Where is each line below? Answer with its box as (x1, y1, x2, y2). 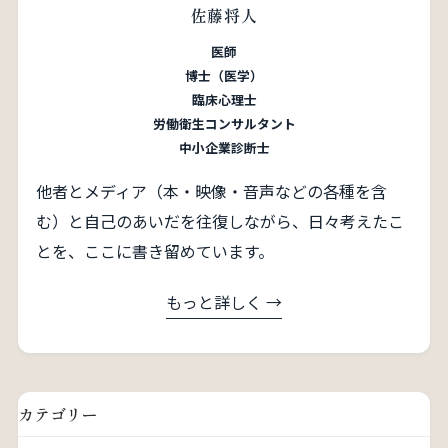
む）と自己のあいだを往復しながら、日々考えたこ (35, 208, 404, 233)
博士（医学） (185, 65, 263, 85)
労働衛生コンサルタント (152, 113, 296, 133)
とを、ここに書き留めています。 (35, 238, 274, 263)
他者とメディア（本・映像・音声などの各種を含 (35, 178, 387, 203)
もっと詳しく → (166, 290, 282, 315)
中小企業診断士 (178, 137, 270, 157)
